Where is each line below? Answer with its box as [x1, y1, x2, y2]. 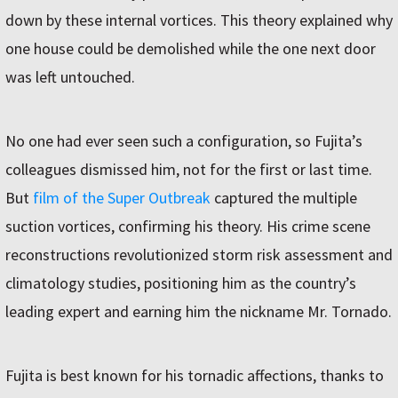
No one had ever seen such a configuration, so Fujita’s [5, 131, 362, 151]
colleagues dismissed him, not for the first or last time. [5, 159, 372, 179]
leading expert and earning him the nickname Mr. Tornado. [5, 301, 392, 322]
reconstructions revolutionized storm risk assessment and [5, 244, 393, 265]
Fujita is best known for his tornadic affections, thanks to [5, 365, 384, 386]
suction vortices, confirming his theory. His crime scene [5, 216, 370, 236]
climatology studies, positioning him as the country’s [5, 273, 356, 293]
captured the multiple [211, 187, 357, 208]
